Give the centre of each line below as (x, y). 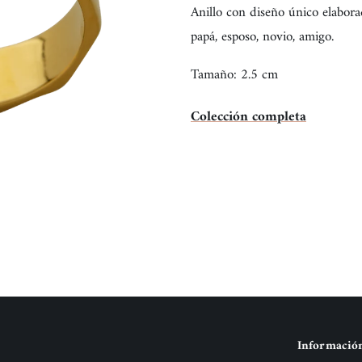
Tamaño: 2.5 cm (234, 75)
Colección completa (248, 118)
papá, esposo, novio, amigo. (266, 37)
